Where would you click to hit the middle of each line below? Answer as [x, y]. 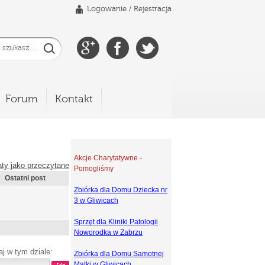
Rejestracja [153, 9]
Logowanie [107, 9]
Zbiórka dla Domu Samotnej [119, 254]
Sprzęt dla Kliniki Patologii [116, 222]
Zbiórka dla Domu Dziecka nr [121, 190]
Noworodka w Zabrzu [108, 232]
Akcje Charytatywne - [108, 158]
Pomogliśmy [94, 169]
